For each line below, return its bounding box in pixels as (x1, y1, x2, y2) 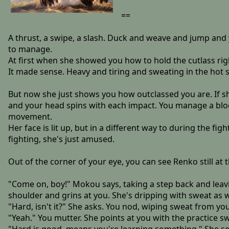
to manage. (8, 43, 52, 55)
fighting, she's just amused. (8, 133, 114, 145)
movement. (8, 111, 52, 123)
